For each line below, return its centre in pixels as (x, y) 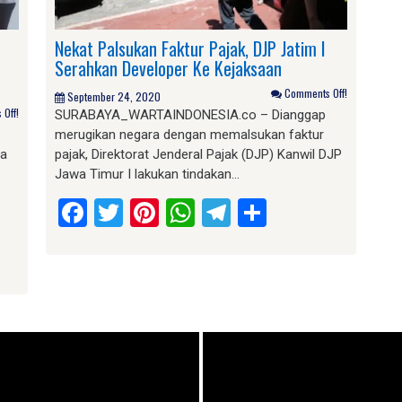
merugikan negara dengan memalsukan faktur (189, 134)
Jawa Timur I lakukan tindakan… (147, 174)
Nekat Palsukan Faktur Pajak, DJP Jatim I (190, 48)
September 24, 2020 (114, 96)
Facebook (146, 212)
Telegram (288, 212)
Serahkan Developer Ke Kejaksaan (168, 68)
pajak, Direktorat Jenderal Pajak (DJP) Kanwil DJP (198, 154)
